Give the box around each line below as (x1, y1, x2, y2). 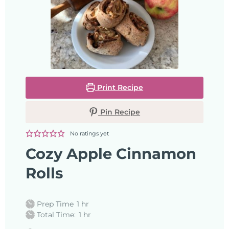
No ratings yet (70, 129, 109, 137)
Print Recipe (95, 82, 144, 92)
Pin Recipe (98, 107, 141, 117)
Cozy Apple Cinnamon (26, 144, 196, 163)
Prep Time (37, 199, 74, 209)
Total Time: (37, 210, 76, 219)
